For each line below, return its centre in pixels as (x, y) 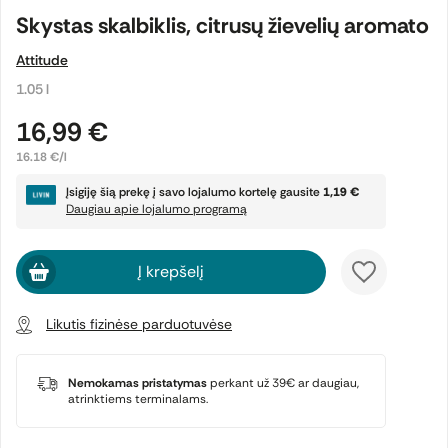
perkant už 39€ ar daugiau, (283, 383)
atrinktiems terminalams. (138, 399)
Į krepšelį (171, 271)
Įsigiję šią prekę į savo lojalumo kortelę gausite (194, 192)
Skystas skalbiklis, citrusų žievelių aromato (222, 25)
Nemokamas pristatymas (137, 383)
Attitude (42, 60)
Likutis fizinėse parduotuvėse (139, 324)
